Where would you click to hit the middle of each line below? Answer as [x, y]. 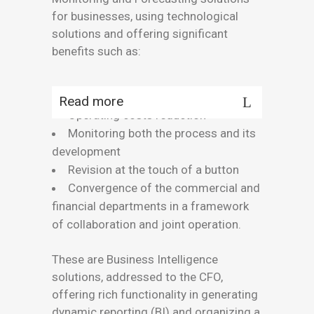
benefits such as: [96, 52]
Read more [91, 102]
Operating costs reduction [137, 115]
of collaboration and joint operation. [146, 225]
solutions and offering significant [140, 34]
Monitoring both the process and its [162, 134]
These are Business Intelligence [135, 260]
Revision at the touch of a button [153, 170]
